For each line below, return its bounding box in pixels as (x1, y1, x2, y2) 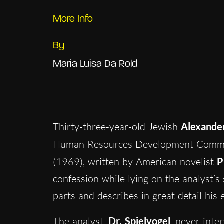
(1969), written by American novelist (52, 155, 217, 168)
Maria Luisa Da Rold (52, 59, 137, 69)
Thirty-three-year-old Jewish (52, 120, 181, 133)
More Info (52, 14, 93, 24)
